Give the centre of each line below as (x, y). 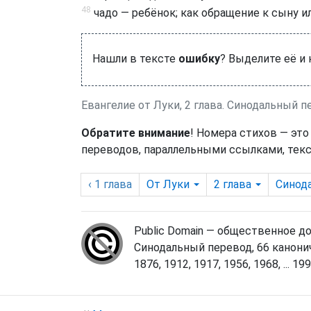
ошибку (199, 58)
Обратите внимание (136, 133)
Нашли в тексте (135, 58)
